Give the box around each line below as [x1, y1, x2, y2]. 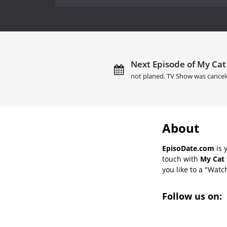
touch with [162, 154, 200, 164]
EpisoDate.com [162, 143, 214, 153]
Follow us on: [162, 190, 224, 202]
